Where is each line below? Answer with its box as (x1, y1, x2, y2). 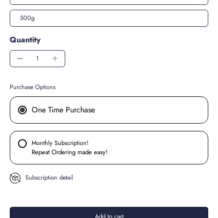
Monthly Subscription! (32, 139, 89, 148)
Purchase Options (10, 82, 55, 91)
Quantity (10, 34, 40, 45)
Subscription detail (25, 173, 73, 182)
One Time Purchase (32, 104, 95, 115)
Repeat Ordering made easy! (32, 147, 108, 157)
